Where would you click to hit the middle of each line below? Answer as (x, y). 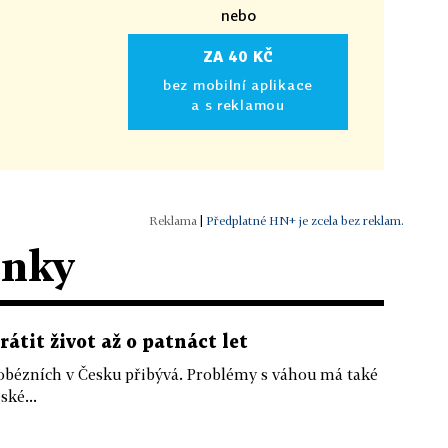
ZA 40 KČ (238, 56)
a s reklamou (238, 104)
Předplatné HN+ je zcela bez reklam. (305, 220)
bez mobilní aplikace (238, 84)
